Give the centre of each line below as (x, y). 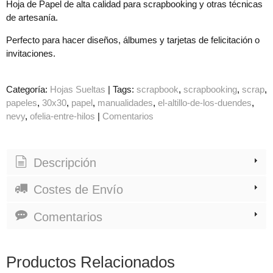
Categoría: (28, 89)
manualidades (125, 102)
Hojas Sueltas (78, 89)
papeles (22, 102)
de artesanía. (32, 17)
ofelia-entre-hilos (62, 116)
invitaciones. (31, 53)
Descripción (63, 162)
